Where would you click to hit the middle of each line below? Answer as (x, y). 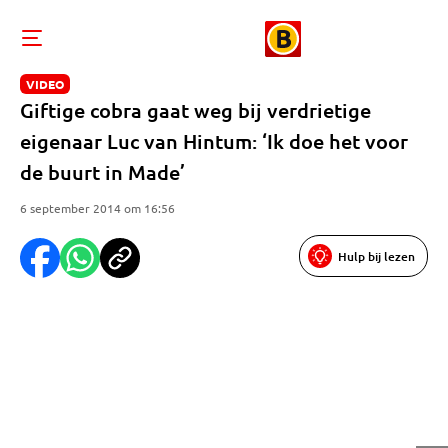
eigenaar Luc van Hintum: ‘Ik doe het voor (214, 141)
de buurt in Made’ (102, 172)
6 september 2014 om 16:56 (97, 208)
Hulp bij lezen (376, 256)
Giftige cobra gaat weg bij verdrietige (195, 110)
